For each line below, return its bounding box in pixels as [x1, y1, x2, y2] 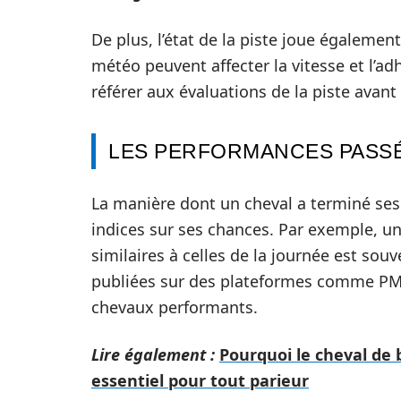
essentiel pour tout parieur [91, 370, 309, 391]
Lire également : [91, 344, 215, 365]
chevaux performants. [91, 296, 258, 318]
